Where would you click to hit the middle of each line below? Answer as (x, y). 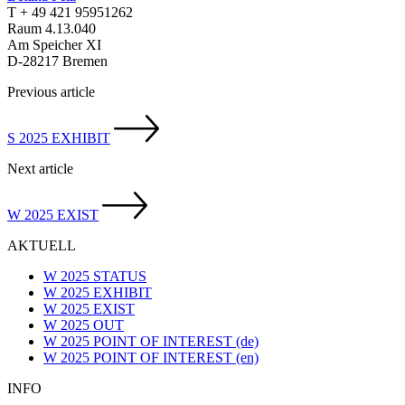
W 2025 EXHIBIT (98, 292)
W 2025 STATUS (95, 276)
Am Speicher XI (54, 44)
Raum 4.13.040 (52, 28)
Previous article (51, 91)
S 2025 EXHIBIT (59, 137)
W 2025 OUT (84, 325)
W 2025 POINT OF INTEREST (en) (151, 357)
